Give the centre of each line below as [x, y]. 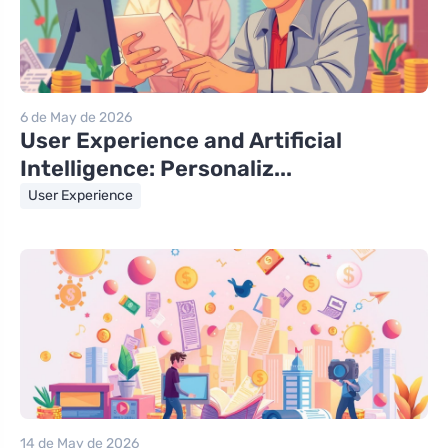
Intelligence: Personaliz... [156, 169]
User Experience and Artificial [181, 141]
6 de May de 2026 [76, 118]
